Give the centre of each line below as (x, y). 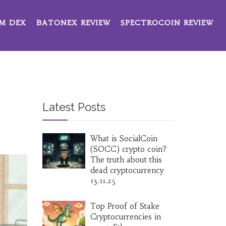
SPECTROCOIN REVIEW (167, 23)
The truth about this (126, 160)
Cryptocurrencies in (125, 217)
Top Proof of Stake (125, 206)
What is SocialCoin (124, 138)
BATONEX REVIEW (73, 23)
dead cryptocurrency (127, 170)
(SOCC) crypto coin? (128, 149)
